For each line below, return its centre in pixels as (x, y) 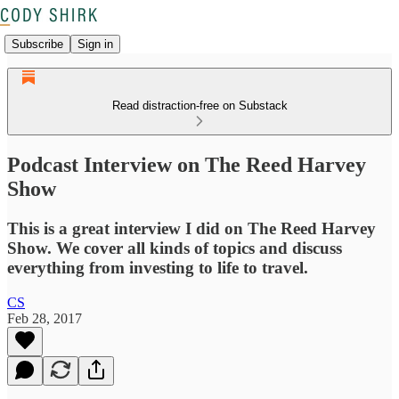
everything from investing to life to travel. (158, 267)
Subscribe (37, 44)
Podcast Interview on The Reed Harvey (187, 164)
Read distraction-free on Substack (199, 106)
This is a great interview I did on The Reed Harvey (191, 228)
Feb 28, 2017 (45, 318)
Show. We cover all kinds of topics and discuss (175, 248)
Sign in (95, 44)
